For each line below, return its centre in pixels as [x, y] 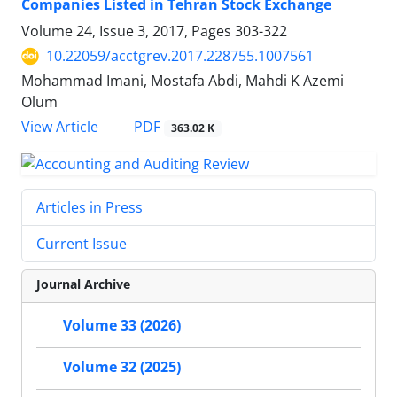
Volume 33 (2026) [122, 326]
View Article [60, 127]
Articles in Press [90, 207]
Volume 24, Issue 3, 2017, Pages [128, 31]
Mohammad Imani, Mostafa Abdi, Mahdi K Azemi [183, 81]
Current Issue [82, 244]
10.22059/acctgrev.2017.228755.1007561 [180, 56]
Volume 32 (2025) [122, 367]
